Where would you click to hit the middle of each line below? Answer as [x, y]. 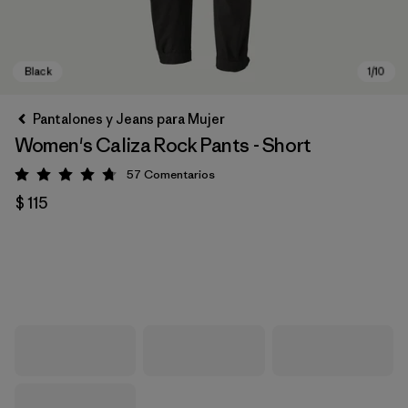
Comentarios [179, 174]
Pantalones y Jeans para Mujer [129, 119]
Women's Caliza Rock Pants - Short [163, 145]
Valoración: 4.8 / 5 [122, 178]
